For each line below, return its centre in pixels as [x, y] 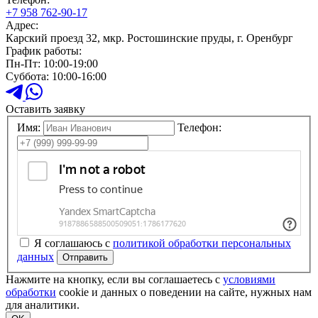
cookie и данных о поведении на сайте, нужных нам [184, 292]
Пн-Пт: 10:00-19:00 [52, 63]
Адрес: [22, 25]
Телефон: [199, 128]
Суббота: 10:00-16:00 [56, 76]
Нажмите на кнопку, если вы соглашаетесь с [114, 280]
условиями [249, 280]
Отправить [85, 258]
